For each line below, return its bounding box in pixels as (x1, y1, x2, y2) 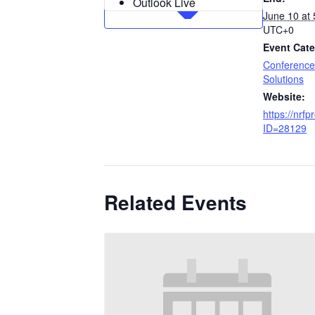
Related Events (104, 187, 247, 217)
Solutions (263, 71, 304, 86)
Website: (263, 89, 305, 103)
